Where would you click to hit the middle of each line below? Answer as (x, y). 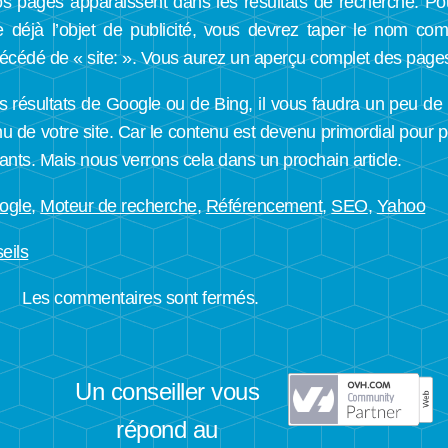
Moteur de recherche (118, 206)
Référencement (264, 206)
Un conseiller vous (167, 391)
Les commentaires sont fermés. (140, 298)
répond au (167, 429)
